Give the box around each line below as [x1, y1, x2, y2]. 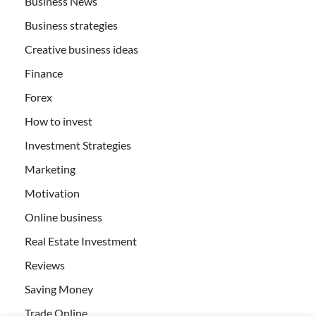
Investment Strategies [25, 138, 131, 152]
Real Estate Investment [25, 233, 137, 248]
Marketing [25, 162, 75, 176]
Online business [25, 209, 102, 224]
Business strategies [25, 18, 118, 32]
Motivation [25, 186, 80, 200]
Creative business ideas [25, 42, 138, 56]
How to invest [25, 114, 92, 128]
